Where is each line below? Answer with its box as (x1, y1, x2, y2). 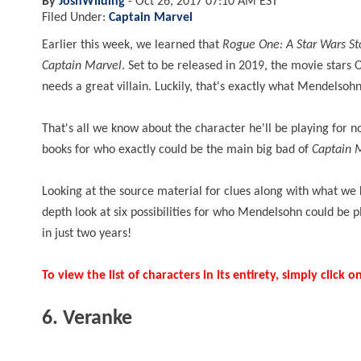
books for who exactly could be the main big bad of (42, 143, 309, 156)
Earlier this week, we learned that (42, 38, 222, 52)
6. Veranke (42, 308, 132, 329)
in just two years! (42, 226, 135, 240)
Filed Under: (42, 10, 109, 24)
